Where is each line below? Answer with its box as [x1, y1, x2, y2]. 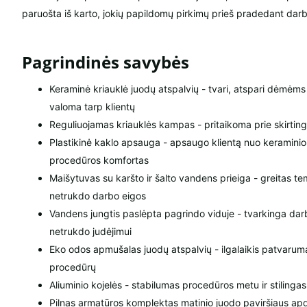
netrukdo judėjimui [49, 225, 132, 238]
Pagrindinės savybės [22, 51, 189, 74]
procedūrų [49, 261, 96, 273]
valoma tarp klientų [49, 101, 135, 113]
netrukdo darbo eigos [49, 190, 146, 202]
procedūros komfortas [49, 154, 149, 167]
